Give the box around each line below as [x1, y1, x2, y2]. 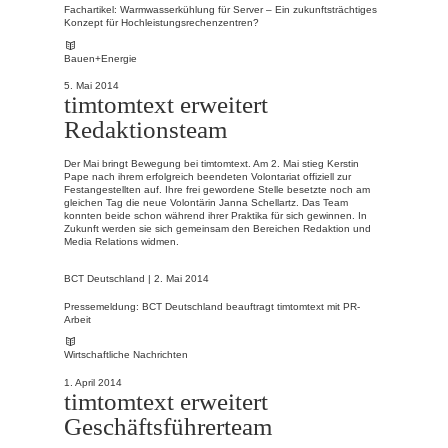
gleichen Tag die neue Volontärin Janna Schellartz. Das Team [64, 196, 348, 208]
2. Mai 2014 [154, 273, 209, 284]
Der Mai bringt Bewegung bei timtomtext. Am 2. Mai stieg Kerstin [64, 157, 359, 169]
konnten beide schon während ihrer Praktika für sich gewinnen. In [64, 209, 367, 221]
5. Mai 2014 [64, 80, 119, 92]
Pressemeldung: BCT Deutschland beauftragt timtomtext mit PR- [64, 300, 360, 312]
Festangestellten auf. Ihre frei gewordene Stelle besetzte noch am [64, 183, 370, 195]
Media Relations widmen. [64, 235, 179, 247]
